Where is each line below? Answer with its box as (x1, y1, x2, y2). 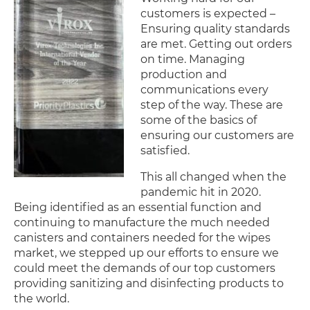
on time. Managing (140, 52, 246, 66)
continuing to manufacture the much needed (14, 215, 270, 229)
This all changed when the (140, 170, 287, 183)
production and (140, 67, 228, 81)
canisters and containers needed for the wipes (14, 230, 271, 244)
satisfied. (140, 143, 190, 157)
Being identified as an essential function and (14, 200, 262, 214)
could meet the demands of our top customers (14, 261, 275, 275)
